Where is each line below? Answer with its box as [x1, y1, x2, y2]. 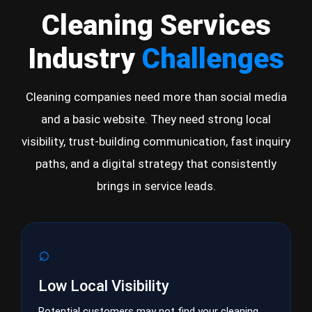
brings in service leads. [96, 179, 216, 193]
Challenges [142, 42, 284, 75]
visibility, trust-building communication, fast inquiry [22, 134, 290, 148]
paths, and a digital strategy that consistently [36, 157, 276, 171]
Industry [28, 42, 142, 75]
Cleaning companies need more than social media [25, 90, 287, 104]
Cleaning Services [41, 9, 271, 42]
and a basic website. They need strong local [41, 112, 271, 126]
